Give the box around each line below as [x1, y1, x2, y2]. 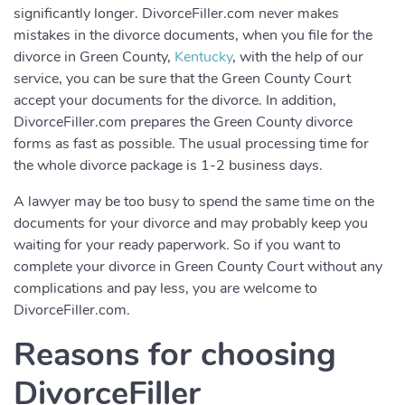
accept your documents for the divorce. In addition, [14, 90, 336, 110]
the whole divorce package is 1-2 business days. [14, 155, 323, 175]
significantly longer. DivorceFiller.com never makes [14, 4, 339, 24]
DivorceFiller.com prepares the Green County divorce [14, 112, 353, 132]
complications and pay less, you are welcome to [14, 278, 317, 298]
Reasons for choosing [14, 333, 336, 377]
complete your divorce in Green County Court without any [14, 257, 382, 277]
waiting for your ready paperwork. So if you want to [14, 235, 341, 255]
